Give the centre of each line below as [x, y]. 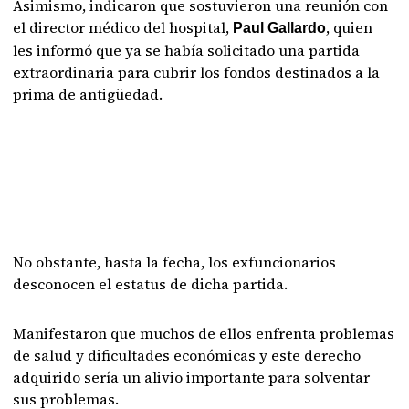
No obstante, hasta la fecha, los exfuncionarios [175, 262]
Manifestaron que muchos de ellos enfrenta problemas [204, 333]
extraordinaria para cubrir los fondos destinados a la [197, 72]
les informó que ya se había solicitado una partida [187, 50]
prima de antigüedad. [90, 94]
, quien [350, 27]
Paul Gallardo [280, 28]
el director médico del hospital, [123, 27]
